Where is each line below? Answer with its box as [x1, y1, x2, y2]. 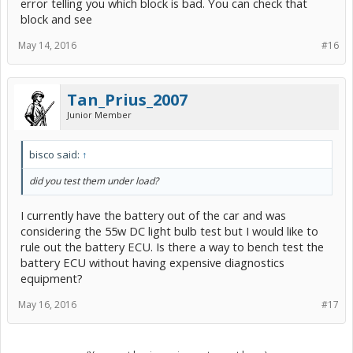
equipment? [20, 269, 83, 286]
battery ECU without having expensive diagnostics [20, 254, 284, 270]
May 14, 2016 [18, 39, 76, 53]
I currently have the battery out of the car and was [20, 206, 286, 223]
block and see [20, 11, 92, 28]
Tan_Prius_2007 [67, 89, 188, 111]
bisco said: [29, 147, 82, 162]
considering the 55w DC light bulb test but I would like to [20, 222, 318, 239]
